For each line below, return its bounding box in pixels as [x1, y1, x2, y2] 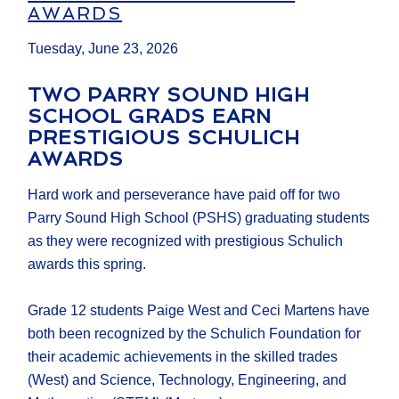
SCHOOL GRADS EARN [28, 104, 273, 128]
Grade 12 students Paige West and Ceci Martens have [28, 303, 370, 319]
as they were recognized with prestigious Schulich [28, 233, 344, 249]
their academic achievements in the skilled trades [28, 349, 338, 365]
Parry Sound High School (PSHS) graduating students [28, 210, 370, 226]
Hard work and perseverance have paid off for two [28, 187, 341, 203]
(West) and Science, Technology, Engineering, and [28, 372, 347, 388]
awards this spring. [28, 256, 147, 273]
